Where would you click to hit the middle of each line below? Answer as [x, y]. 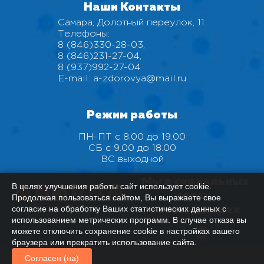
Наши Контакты [132, 7]
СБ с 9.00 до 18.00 [132, 148]
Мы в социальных [195, 182]
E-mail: [75, 79]
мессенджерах [195, 210]
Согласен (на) [52, 258]
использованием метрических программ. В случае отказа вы [129, 220]
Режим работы [132, 115]
